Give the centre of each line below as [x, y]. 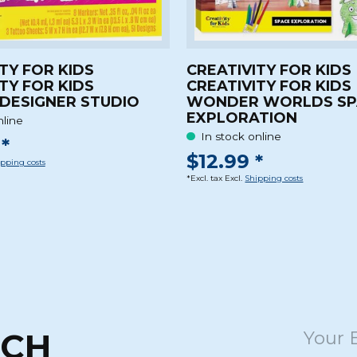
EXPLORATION [242, 118]
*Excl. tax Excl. [216, 178]
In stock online [241, 137]
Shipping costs [274, 178]
